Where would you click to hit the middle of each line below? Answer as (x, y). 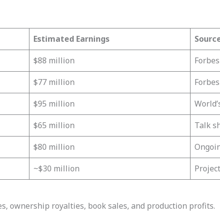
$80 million (54, 147)
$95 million (54, 103)
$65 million (54, 125)
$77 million (54, 82)
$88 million (54, 60)
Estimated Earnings (71, 39)
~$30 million (56, 168)
